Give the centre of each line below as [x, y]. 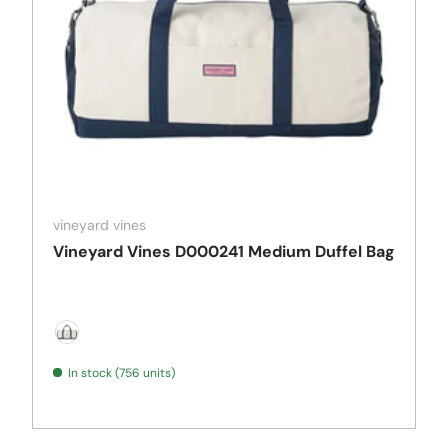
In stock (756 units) [121, 373]
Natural [84, 354]
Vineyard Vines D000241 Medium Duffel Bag [224, 252]
